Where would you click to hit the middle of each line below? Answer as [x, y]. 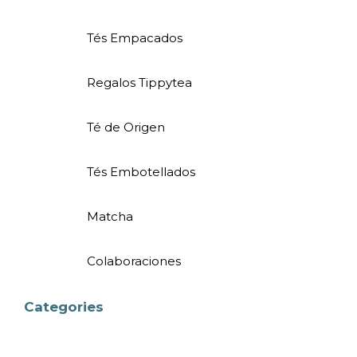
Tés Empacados [135, 38]
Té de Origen [126, 127]
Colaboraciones [134, 261]
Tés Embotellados [141, 172]
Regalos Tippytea [139, 82]
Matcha [110, 216]
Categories [64, 307]
